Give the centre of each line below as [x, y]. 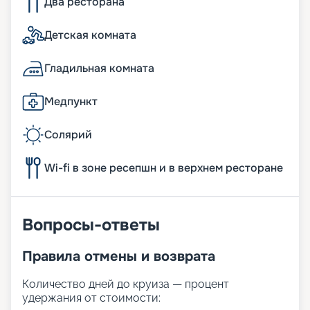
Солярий [68, 135]
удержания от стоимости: [91, 298]
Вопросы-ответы [91, 225]
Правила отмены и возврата [119, 257]
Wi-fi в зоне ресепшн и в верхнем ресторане [164, 168]
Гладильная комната [99, 69]
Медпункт [71, 102]
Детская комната [90, 35]
